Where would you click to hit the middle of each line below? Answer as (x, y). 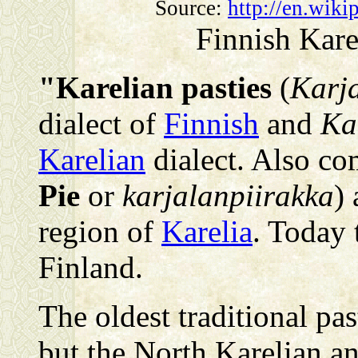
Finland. (91, 267)
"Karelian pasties (155, 87)
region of (100, 231)
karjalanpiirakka (228, 195)
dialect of (101, 123)
